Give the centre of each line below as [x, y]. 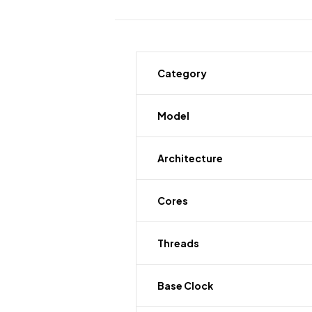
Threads [178, 243]
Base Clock [185, 286]
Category [182, 73]
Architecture [190, 158]
